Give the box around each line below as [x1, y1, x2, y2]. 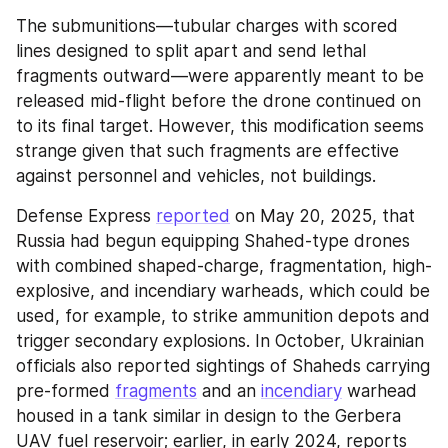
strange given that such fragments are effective [16, 141, 399, 162]
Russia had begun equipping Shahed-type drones [16, 231, 410, 252]
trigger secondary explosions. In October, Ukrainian [16, 331, 424, 352]
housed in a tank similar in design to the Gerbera [16, 406, 401, 427]
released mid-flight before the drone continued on [16, 91, 421, 112]
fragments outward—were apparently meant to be [16, 66, 424, 87]
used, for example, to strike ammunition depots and [16, 306, 430, 327]
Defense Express [16, 206, 156, 227]
